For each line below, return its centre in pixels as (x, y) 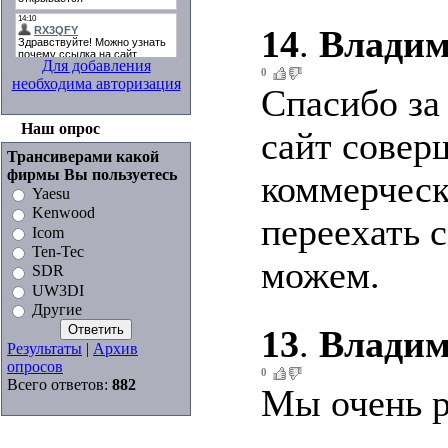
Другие (57, 310)
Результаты (44, 349)
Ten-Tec (58, 252)
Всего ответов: (59, 385)
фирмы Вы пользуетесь (92, 174)
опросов (35, 367)
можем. (320, 275)
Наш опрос (60, 128)
